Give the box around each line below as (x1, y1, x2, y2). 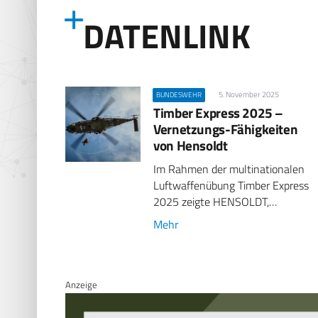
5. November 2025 (218, 88, 279, 100)
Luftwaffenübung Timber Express (153, 176, 309, 194)
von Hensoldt (153, 134, 228, 155)
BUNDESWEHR (156, 89, 202, 100)
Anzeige (65, 278, 97, 292)
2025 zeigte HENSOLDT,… (153, 192, 278, 210)
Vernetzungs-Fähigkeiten (153, 118, 298, 139)
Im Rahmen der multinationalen (153, 160, 305, 177)
